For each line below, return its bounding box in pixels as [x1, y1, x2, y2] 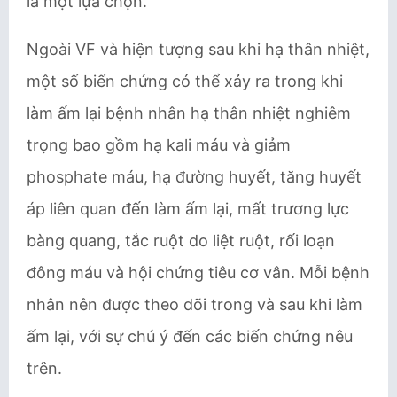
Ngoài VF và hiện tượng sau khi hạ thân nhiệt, [27, 40, 370, 58]
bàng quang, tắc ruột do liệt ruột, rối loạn [27, 231, 335, 250]
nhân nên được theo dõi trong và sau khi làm [27, 295, 362, 314]
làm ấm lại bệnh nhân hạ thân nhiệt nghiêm [27, 104, 351, 122]
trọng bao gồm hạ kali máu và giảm [27, 136, 291, 154]
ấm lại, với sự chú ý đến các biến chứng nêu [27, 327, 353, 346]
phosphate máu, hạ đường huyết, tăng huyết [27, 167, 362, 186]
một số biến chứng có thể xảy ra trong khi [27, 72, 343, 90]
